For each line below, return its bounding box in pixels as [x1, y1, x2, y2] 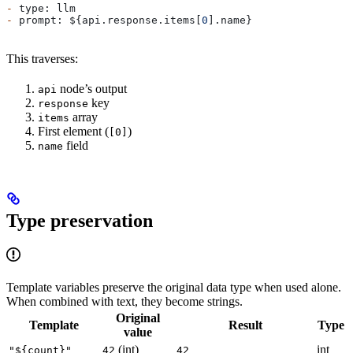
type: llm [13, 2, 76, 14]
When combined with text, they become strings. [6, 295, 243, 309]
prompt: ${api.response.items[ [13, 13, 202, 26]
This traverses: [6, 51, 78, 65]
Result [228, 318, 262, 333]
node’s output [57, 81, 127, 95]
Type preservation [6, 210, 153, 232]
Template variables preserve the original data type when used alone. [6, 281, 341, 295]
